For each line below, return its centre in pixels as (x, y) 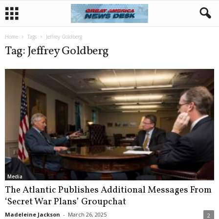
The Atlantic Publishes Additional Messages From (108, 190)
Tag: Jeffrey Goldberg (57, 51)
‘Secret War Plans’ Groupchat (66, 202)
